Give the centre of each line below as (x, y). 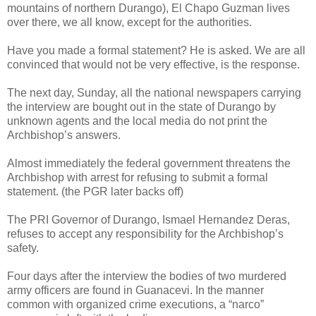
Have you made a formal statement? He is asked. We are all (156, 51)
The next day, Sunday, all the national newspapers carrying (154, 93)
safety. (23, 248)
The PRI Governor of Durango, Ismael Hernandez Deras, (148, 220)
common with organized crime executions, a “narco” (135, 305)
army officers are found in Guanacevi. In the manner (135, 291)
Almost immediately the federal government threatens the (149, 164)
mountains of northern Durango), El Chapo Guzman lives (148, 8)
